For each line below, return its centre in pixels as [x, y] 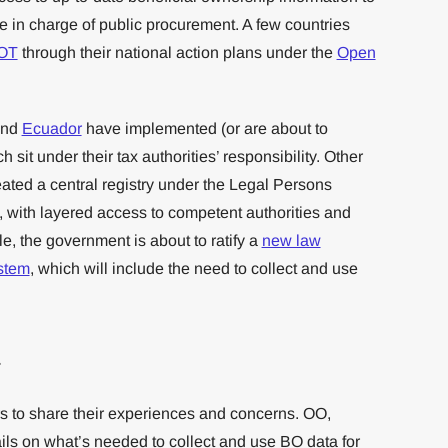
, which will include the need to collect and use [193, 268]
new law [291, 240]
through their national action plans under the [177, 52]
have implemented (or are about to [204, 128]
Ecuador [51, 128]
